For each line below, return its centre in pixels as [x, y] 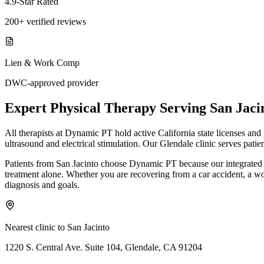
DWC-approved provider [52, 82]
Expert [27, 108]
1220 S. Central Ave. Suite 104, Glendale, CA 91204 [103, 247]
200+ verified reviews [45, 21]
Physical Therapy [103, 108]
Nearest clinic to [36, 227]
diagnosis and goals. [42, 184]
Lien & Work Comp [42, 62]
